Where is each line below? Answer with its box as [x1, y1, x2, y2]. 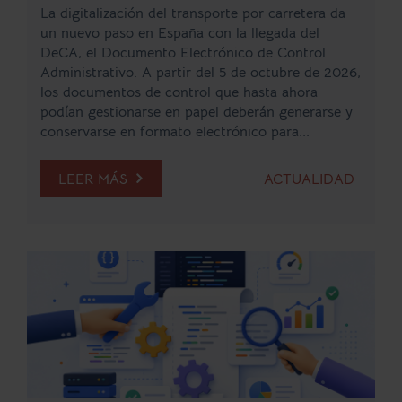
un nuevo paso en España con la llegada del [40, 23, 319, 42]
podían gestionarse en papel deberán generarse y [40, 102, 353, 121]
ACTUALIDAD [264, 170, 354, 188]
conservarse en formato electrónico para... [40, 122, 310, 141]
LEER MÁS [58, 170, 132, 188]
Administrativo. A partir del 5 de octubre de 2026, [40, 63, 361, 82]
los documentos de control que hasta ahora [40, 83, 318, 101]
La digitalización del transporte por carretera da [40, 4, 345, 22]
